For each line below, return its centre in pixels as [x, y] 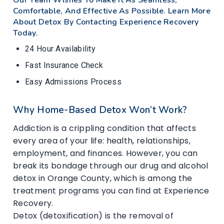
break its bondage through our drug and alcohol [111, 165]
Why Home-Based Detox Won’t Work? [100, 110]
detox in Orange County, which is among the [103, 178]
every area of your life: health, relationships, [102, 140]
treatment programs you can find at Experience [111, 190]
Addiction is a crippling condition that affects [105, 128]
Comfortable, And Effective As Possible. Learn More [112, 11]
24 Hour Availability [60, 48]
